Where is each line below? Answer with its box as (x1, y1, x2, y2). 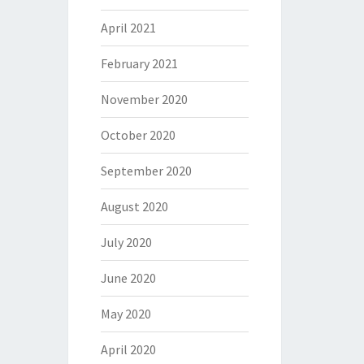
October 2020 (100, 127, 175, 143)
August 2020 (100, 198, 168, 214)
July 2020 (100, 234, 152, 250)
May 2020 (100, 305, 151, 322)
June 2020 (100, 270, 156, 286)
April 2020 (100, 341, 156, 357)
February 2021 (100, 55, 178, 71)
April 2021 (100, 19, 156, 36)
